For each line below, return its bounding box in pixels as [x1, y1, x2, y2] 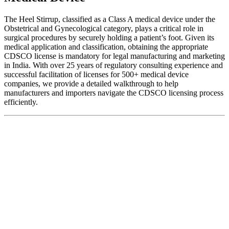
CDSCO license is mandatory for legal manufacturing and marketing [4, 51, 225, 60]
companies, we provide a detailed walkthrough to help [4, 79, 178, 88]
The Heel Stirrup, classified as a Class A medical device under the [4, 14, 215, 24]
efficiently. [4, 97, 38, 106]
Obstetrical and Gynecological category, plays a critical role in [4, 24, 203, 33]
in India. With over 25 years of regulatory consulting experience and [4, 60, 223, 70]
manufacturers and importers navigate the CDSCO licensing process [4, 88, 223, 97]
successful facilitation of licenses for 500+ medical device [4, 70, 189, 79]
